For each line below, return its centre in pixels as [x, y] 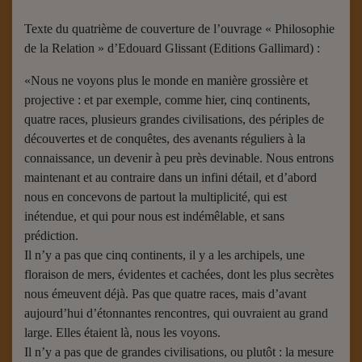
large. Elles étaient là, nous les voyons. [122, 333]
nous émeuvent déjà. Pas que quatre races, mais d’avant [165, 294]
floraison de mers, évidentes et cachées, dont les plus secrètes [179, 274]
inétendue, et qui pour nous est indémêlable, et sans [154, 216]
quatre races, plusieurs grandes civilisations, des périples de [174, 119]
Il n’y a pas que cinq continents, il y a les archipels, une [164, 255]
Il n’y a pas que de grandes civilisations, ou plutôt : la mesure [179, 352]
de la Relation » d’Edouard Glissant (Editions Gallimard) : [172, 48]
